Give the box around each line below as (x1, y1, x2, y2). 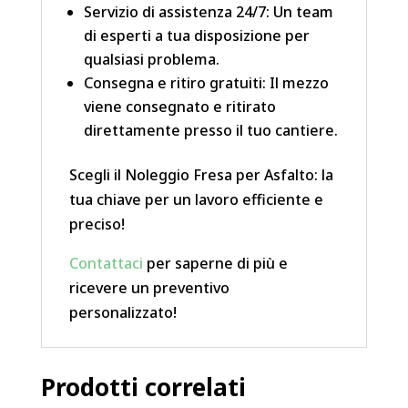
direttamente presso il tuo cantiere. (83, 120, 338, 141)
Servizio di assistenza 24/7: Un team (83, 2, 333, 23)
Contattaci (68, 253, 143, 274)
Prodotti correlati (40, 371, 246, 404)
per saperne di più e (142, 253, 288, 274)
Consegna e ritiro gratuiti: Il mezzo (83, 73, 329, 94)
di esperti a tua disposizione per (83, 25, 310, 46)
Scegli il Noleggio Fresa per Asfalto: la (68, 165, 333, 186)
